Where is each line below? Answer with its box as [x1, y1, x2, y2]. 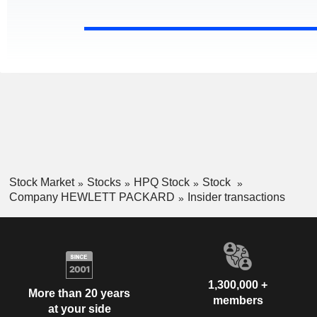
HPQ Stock [133, 176, 190, 189]
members [212, 294, 263, 306]
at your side [47, 303, 111, 316]
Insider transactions [187, 190, 285, 203]
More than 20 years [28, 287, 130, 300]
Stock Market [8, 176, 74, 189]
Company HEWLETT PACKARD [8, 190, 175, 203]
